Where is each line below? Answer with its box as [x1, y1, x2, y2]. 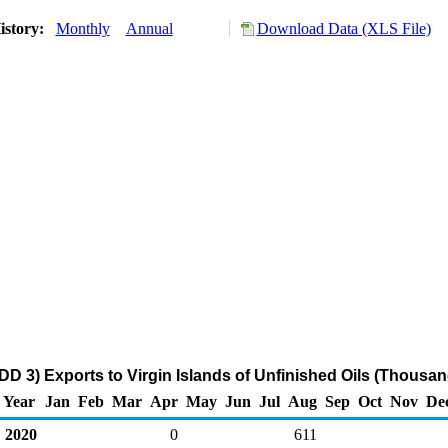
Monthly [55, 20, 110, 37]
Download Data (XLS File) [256, 20, 431, 37]
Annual [125, 20, 173, 37]
